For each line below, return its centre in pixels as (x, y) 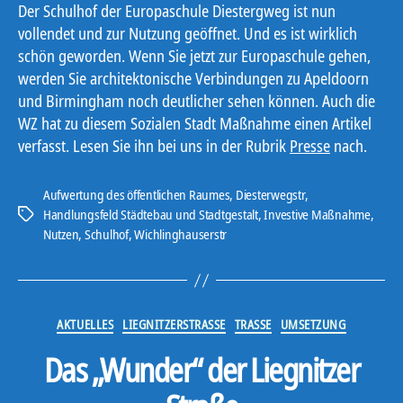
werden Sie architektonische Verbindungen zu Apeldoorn (193, 79)
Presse (310, 146)
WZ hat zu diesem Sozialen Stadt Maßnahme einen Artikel (195, 124)
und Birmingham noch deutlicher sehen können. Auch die (197, 101)
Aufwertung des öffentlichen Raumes (137, 195)
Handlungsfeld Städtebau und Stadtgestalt (151, 215)
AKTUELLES (85, 325)
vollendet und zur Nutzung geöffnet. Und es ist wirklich (188, 34)
